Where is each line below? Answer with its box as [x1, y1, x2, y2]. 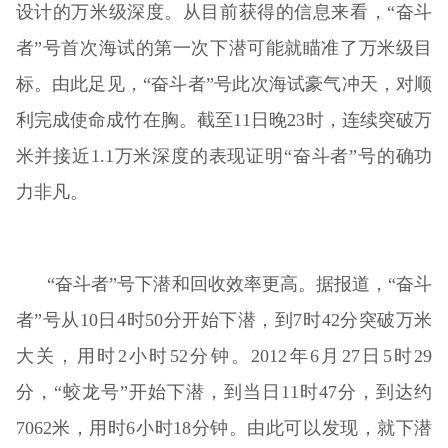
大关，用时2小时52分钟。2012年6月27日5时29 [15, 345, 433, 366]
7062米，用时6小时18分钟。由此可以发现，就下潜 [15, 417, 433, 438]
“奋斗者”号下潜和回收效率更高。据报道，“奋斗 [47, 273, 433, 294]
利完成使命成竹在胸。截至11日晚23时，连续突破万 [15, 109, 433, 130]
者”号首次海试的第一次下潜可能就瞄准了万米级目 [15, 37, 433, 58]
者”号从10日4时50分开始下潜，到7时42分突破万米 [15, 309, 433, 330]
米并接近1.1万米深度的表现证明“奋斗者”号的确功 [15, 145, 433, 166]
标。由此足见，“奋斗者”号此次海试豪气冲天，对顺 [15, 73, 433, 94]
